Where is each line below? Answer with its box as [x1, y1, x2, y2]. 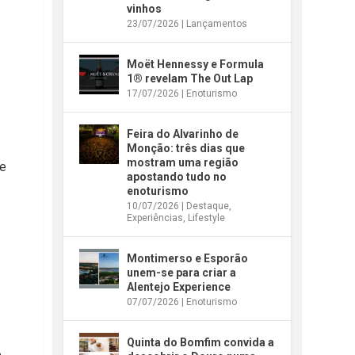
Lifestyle [188, 212, 226, 223]
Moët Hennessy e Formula [127, 57, 265, 71]
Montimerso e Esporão [127, 251, 249, 265]
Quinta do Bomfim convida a [127, 335, 275, 349]
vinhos [127, 2, 162, 15]
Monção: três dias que [127, 141, 246, 155]
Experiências [127, 212, 184, 223]
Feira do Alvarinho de [127, 127, 239, 140]
